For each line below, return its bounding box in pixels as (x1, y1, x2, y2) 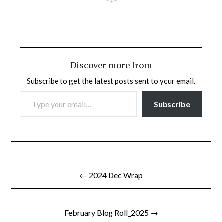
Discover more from (70, 60, 152, 71)
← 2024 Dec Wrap (79, 170, 143, 180)
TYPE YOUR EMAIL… (19, 86, 45, 95)
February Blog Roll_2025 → (64, 207, 158, 217)
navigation (10, 177, 67, 192)
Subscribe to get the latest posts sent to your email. (27, 76, 195, 86)
